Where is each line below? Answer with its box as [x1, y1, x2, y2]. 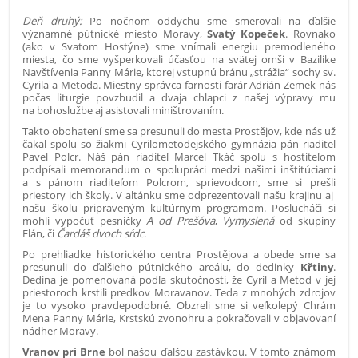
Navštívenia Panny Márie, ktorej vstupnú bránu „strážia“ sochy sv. [22, 64, 336, 79]
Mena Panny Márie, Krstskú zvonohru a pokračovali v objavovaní [22, 310, 336, 325]
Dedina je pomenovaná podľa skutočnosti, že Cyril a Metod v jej [22, 272, 336, 287]
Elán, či [22, 225, 58, 241]
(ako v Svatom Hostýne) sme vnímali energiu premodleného [22, 38, 336, 54]
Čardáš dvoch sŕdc [57, 225, 145, 241]
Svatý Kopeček [207, 26, 285, 41]
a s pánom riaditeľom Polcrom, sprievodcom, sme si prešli [22, 174, 336, 189]
